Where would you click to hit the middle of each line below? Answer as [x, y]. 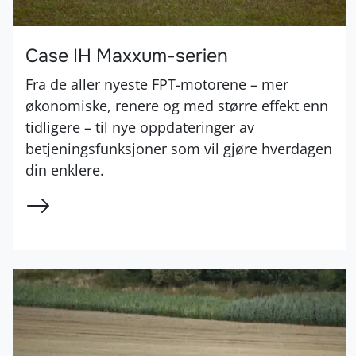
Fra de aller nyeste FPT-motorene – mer [157, 83]
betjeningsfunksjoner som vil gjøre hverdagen [179, 148]
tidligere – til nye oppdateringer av [140, 126]
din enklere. [65, 169]
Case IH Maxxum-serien [127, 55]
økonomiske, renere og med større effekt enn [177, 105]
